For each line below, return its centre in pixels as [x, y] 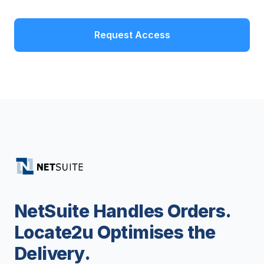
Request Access [132, 35]
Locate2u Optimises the [115, 232]
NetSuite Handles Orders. [123, 211]
